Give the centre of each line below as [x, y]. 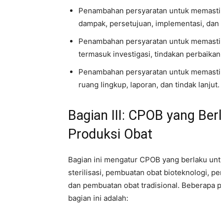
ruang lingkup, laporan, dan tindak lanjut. [149, 85]
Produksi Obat [110, 134]
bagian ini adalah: [98, 198]
